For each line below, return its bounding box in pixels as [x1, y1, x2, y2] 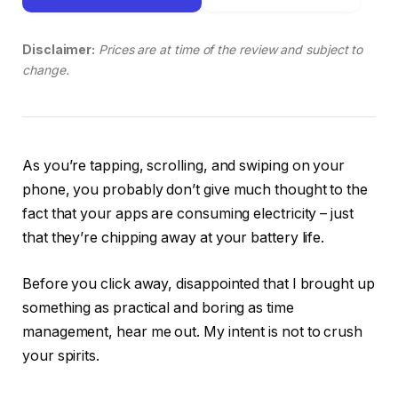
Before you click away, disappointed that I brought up [22, 275, 375, 292]
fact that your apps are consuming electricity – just [22, 205, 354, 223]
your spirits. [22, 346, 99, 364]
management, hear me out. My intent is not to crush [22, 322, 363, 340]
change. [22, 62, 69, 78]
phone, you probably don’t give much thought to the [22, 181, 369, 199]
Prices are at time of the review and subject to [99, 42, 363, 58]
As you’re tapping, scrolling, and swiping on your [22, 157, 346, 175]
